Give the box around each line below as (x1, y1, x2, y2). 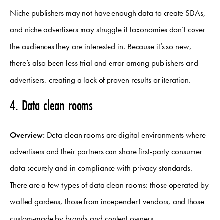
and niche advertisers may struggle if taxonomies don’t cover (10, 24, 205, 35)
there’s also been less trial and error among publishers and (10, 57, 198, 69)
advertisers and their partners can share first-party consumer (10, 146, 202, 157)
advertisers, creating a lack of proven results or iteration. (10, 74, 191, 85)
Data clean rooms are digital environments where (46, 129, 206, 140)
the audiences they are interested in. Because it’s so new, (10, 41, 192, 52)
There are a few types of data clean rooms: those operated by (10, 179, 209, 191)
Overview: (10, 129, 47, 140)
